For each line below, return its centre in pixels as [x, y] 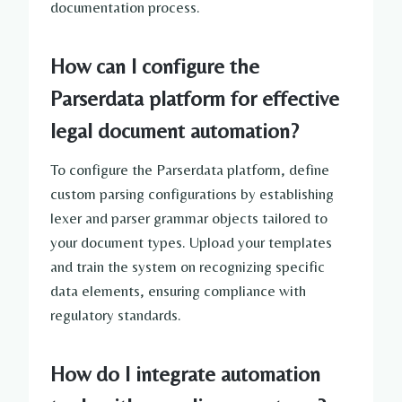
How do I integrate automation [185, 374]
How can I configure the [155, 66]
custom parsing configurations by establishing [192, 194]
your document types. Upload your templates [191, 243]
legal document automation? [175, 131]
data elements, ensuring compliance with [178, 291]
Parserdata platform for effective [195, 99]
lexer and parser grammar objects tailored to [189, 218]
